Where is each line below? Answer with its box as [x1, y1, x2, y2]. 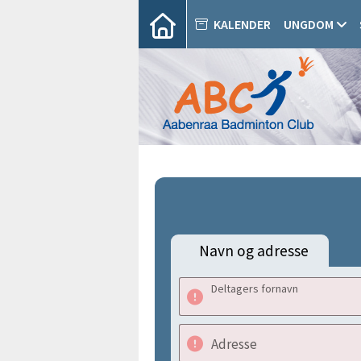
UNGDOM [284, 16, 334, 32]
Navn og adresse [199, 241, 309, 260]
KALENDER [214, 16, 271, 32]
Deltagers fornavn [211, 281, 298, 296]
